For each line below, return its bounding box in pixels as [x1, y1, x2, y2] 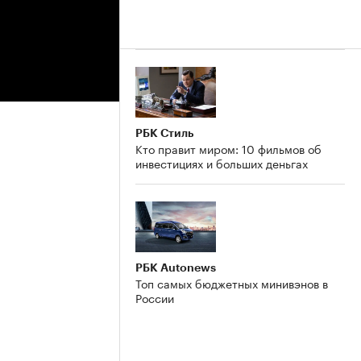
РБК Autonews [135, 261, 216, 273]
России [135, 288, 174, 306]
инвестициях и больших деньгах [135, 153, 308, 172]
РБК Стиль [135, 127, 193, 139]
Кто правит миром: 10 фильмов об [135, 139, 322, 157]
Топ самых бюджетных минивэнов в [135, 273, 328, 292]
